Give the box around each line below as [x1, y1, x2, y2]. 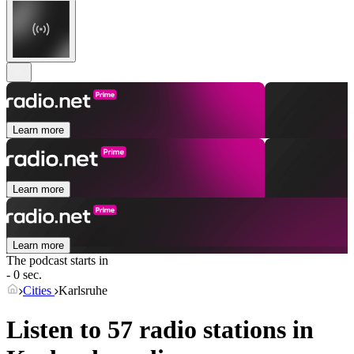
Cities [23, 284, 55, 298]
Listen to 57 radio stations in [6, 314, 314, 344]
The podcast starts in [6, 254, 108, 268]
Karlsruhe [58, 284, 107, 298]
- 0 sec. [6, 268, 42, 282]
